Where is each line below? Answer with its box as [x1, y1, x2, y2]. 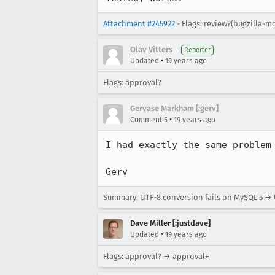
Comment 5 [130, 115, 168, 124]
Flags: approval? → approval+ [103, 252, 209, 261]
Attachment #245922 [103, 19, 175, 28]
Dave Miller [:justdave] [130, 219, 211, 228]
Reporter [184, 46, 211, 54]
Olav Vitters [130, 45, 172, 54]
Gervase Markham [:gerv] [130, 104, 219, 113]
